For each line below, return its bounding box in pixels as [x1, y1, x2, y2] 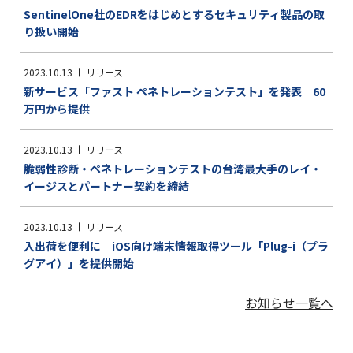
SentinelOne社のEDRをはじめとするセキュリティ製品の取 [24, 6, 325, 22]
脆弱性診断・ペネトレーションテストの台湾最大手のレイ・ [24, 161, 321, 176]
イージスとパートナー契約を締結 [24, 178, 189, 194]
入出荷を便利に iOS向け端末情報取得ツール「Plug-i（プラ [24, 238, 329, 254]
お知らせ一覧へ [245, 293, 333, 312]
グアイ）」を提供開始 [24, 255, 134, 271]
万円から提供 [24, 101, 90, 117]
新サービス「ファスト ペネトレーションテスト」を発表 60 [24, 84, 325, 99]
